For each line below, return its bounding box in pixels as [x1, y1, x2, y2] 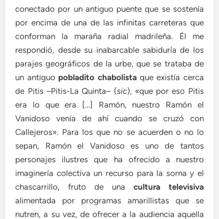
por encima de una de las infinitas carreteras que [15, 18, 204, 27]
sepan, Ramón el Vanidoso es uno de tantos [15, 141, 204, 151]
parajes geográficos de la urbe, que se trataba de [15, 59, 204, 68]
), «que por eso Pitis [127, 86, 204, 96]
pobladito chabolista [58, 72, 137, 82]
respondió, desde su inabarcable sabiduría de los [15, 45, 204, 55]
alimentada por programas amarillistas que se [15, 196, 204, 205]
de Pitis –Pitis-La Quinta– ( [15, 86, 117, 96]
